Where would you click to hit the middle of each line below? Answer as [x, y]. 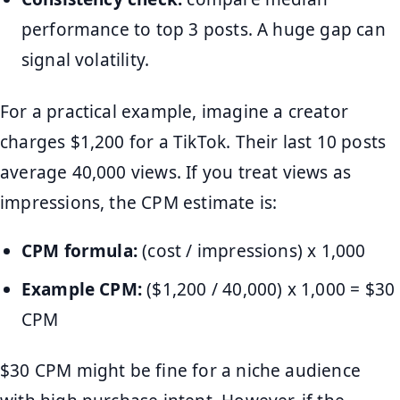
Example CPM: [82, 289]
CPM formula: [79, 250]
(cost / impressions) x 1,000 [252, 250]
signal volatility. [85, 60]
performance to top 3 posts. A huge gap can [203, 30]
